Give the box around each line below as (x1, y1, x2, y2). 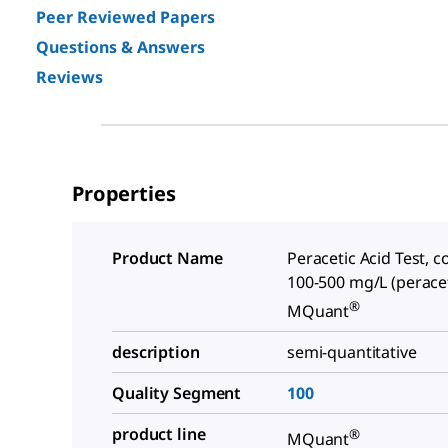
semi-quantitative (287, 341, 417, 364)
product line (112, 423, 206, 446)
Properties (72, 180, 176, 207)
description (112, 341, 200, 364)
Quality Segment (112, 382, 242, 405)
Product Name (112, 247, 223, 269)
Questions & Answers (36, 36, 205, 58)
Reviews (36, 66, 103, 88)
